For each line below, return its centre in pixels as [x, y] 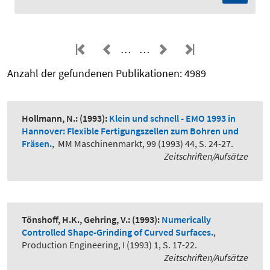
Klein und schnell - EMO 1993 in [172, 118]
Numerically [186, 220]
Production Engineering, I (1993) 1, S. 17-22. [109, 245]
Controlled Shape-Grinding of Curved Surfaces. [118, 232]
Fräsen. [37, 144]
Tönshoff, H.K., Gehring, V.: [76, 220]
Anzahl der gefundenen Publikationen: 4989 [107, 74]
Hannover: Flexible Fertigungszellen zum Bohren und [130, 131]
